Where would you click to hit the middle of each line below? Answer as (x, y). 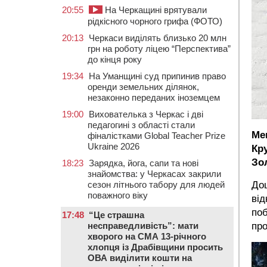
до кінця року (115, 59)
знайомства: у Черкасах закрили (154, 174)
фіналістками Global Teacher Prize (156, 136)
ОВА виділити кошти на (140, 258)
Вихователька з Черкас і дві (146, 114)
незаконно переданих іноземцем (154, 97)
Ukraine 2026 (114, 146)
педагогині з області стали (141, 125)
